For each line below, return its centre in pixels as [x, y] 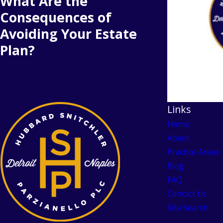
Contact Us [187, 193]
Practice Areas [193, 152]
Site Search [188, 207]
